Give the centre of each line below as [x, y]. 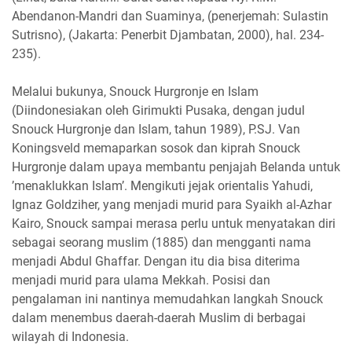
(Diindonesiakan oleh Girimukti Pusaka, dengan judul [158, 110]
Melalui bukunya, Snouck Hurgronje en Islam [135, 91]
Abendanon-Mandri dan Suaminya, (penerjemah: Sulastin [170, 16]
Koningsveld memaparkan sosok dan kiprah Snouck [156, 148]
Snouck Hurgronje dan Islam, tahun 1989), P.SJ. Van [156, 129]
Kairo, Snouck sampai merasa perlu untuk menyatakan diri [174, 223]
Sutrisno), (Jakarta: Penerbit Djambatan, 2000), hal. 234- [168, 35]
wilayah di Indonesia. [70, 336]
